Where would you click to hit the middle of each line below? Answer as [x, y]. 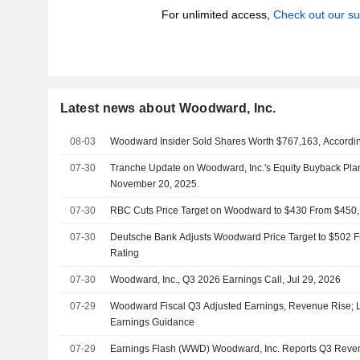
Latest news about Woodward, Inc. [168, 108]
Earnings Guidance [153, 322]
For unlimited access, [217, 14]
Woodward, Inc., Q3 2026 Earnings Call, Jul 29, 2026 [226, 280]
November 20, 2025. [155, 184]
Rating [125, 253]
